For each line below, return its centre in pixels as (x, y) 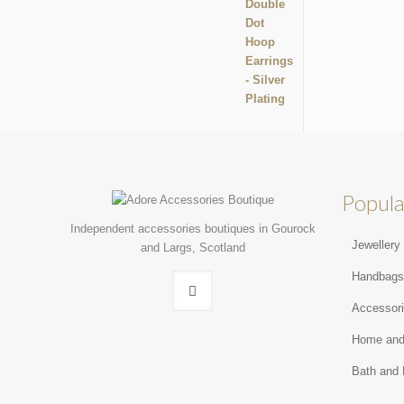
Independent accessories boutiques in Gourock (193, 228)
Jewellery (376, 244)
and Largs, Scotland (193, 247)
